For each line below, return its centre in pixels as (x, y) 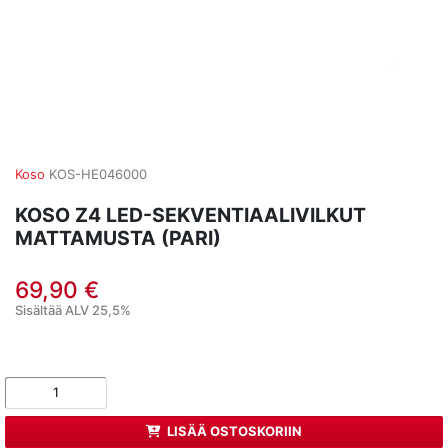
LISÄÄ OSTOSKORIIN (235, 431)
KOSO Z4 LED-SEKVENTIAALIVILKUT (190, 214)
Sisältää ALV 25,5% (73, 309)
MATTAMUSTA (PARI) (118, 237)
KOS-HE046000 (98, 174)
